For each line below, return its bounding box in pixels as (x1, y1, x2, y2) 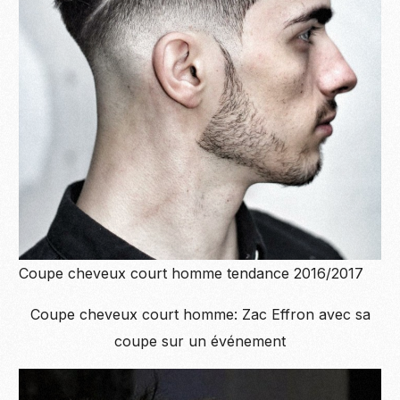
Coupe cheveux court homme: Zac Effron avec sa (29, 305, 371, 324)
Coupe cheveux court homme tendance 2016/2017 (19, 264, 364, 283)
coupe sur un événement (114, 332, 286, 351)
